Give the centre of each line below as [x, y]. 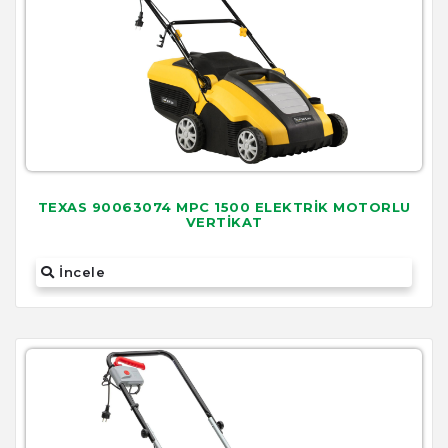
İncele [79, 272]
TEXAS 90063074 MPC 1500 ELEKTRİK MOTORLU [224, 206]
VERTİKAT [224, 221]
